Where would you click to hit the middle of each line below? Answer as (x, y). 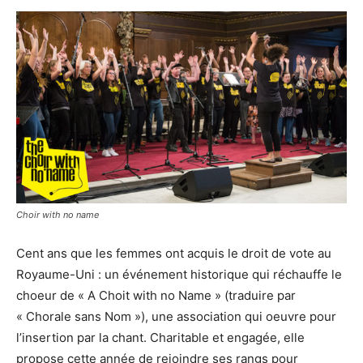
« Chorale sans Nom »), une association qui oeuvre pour (176, 316)
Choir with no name (58, 214)
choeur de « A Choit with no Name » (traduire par (156, 295)
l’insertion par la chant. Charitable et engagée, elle (160, 337)
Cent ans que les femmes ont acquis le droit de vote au (174, 253)
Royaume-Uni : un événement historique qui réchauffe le (179, 274)
